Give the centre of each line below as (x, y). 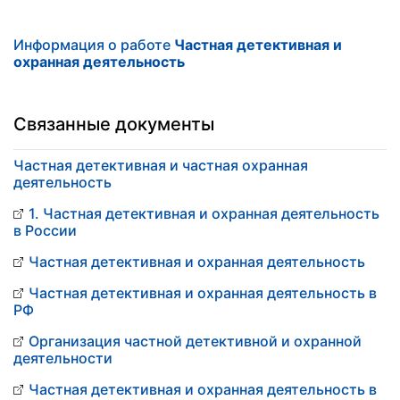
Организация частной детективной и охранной (195, 341)
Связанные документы (114, 124)
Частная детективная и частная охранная (161, 165)
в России (45, 230)
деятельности (63, 358)
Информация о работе (94, 45)
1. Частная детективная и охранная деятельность (204, 213)
